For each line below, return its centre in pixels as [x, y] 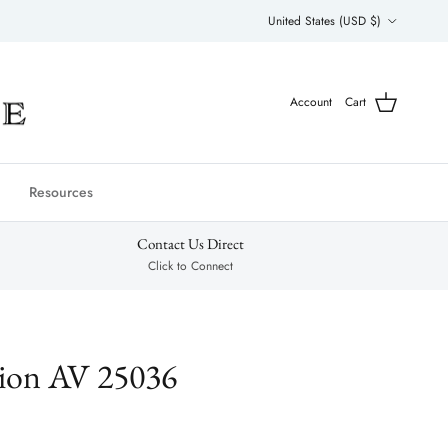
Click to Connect [191, 266]
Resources [61, 192]
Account [311, 102]
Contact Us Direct [191, 244]
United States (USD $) [324, 20]
